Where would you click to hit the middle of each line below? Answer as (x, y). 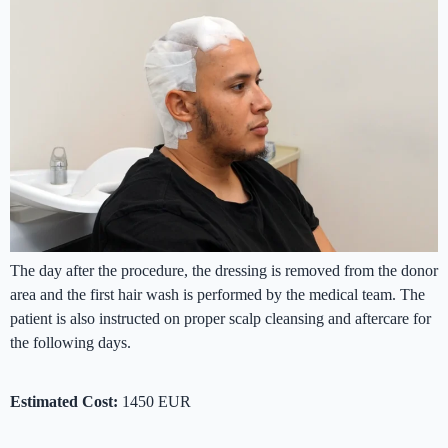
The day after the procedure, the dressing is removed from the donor (224, 271)
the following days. (70, 343)
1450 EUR (156, 402)
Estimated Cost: (64, 402)
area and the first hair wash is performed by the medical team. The (217, 295)
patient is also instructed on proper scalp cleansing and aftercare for (220, 319)
